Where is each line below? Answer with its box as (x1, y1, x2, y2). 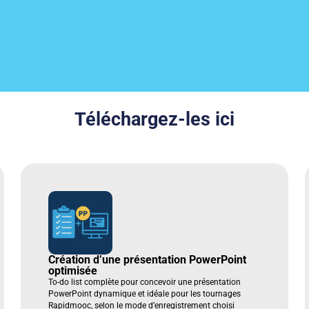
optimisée (48, 263, 98, 277)
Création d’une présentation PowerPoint (48, 252, 247, 266)
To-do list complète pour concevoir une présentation (48, 277, 241, 287)
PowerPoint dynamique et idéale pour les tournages (48, 288, 241, 299)
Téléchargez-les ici (74, 108, 235, 130)
